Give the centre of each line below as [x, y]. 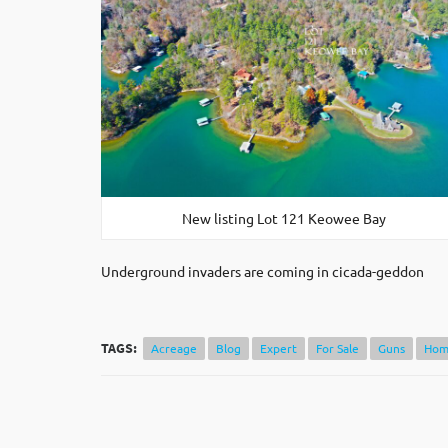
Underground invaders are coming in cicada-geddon [262, 271]
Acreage [174, 348]
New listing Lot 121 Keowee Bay [283, 218]
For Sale [337, 348]
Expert [278, 348]
